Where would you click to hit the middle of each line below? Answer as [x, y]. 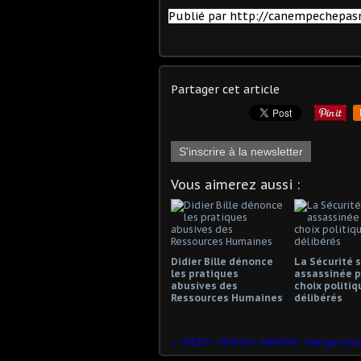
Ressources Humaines [227, 297]
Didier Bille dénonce [222, 261]
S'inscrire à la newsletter [241, 151]
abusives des [204, 285]
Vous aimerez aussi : [235, 184]
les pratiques [205, 273]
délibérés [318, 297]
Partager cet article [225, 89]
